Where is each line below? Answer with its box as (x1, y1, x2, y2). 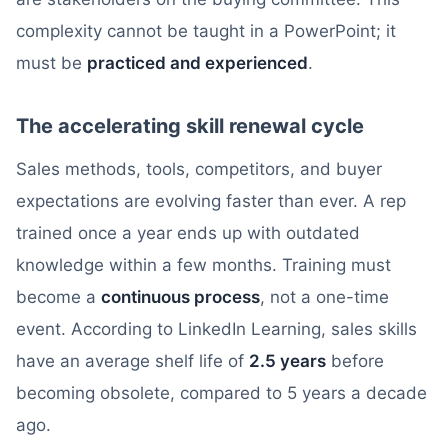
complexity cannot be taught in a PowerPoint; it (16, 21, 396, 41)
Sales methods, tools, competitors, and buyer (16, 159, 382, 179)
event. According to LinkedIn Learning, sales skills (16, 319, 417, 339)
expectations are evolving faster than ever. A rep (16, 191, 406, 211)
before (326, 351, 384, 371)
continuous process (101, 287, 260, 307)
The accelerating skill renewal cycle (16, 114, 364, 138)
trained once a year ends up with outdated (16, 223, 360, 243)
